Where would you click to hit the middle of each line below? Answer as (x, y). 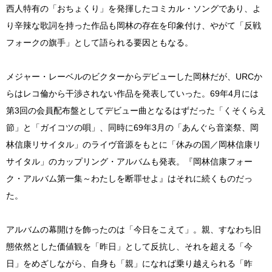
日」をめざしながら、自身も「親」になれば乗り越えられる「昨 (129, 263)
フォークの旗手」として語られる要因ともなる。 (100, 42)
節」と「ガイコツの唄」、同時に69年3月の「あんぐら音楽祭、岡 (132, 127)
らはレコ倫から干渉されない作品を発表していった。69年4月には (132, 93)
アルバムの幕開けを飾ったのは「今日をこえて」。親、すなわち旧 (134, 229)
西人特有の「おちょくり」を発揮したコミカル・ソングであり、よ (134, 8)
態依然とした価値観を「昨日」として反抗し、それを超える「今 (129, 246)
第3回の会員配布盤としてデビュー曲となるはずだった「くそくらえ (136, 110)
